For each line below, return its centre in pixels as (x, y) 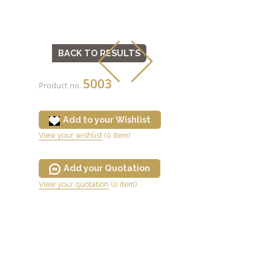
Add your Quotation (107, 168)
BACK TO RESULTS (99, 53)
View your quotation (74, 184)
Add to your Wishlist (107, 120)
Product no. (61, 86)
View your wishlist (70, 135)
